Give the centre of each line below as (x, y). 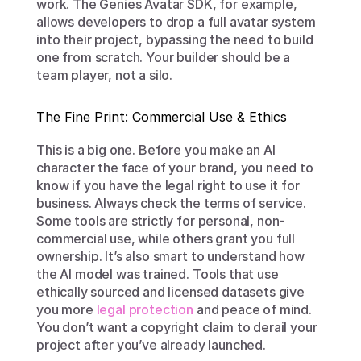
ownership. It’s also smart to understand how (170, 256)
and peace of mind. (253, 309)
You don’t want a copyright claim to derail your (177, 327)
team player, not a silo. (105, 75)
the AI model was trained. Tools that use (158, 274)
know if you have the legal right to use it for (168, 185)
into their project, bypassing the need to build (175, 39)
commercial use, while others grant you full (166, 239)
